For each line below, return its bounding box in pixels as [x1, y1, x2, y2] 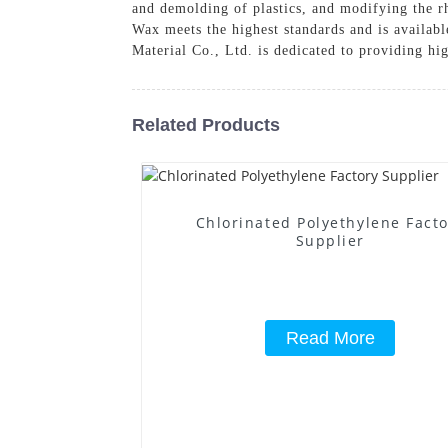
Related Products [132, 114, 280, 135]
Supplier [295, 230, 365, 250]
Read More [285, 327, 375, 348]
